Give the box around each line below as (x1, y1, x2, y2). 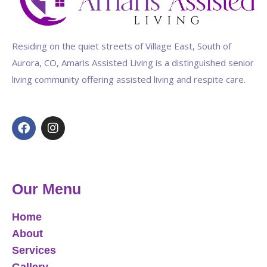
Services (12, 244, 56, 256)
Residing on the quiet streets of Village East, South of (12, 39, 231, 52)
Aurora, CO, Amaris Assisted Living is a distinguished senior (12, 56, 254, 69)
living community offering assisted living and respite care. (12, 73, 248, 85)
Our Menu (12, 180, 81, 197)
